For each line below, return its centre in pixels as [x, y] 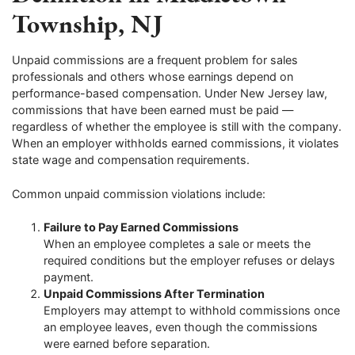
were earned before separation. [127, 344]
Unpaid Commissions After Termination [154, 294]
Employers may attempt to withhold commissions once [192, 311]
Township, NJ [87, 23]
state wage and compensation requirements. [131, 159]
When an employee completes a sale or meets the [177, 244]
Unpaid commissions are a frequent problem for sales [155, 59]
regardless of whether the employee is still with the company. [177, 126]
